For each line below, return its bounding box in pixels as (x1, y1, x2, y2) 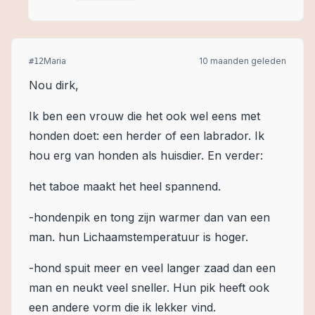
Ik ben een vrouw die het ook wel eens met (29, 109, 260, 123)
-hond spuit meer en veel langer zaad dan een (29, 261, 276, 275)
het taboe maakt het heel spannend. (29, 179, 221, 193)
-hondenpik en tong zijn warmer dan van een (29, 210, 270, 224)
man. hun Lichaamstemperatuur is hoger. (29, 230, 248, 244)
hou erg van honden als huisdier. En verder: (29, 148, 263, 162)
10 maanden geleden (199, 56, 286, 66)
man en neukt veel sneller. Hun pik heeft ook (29, 281, 269, 295)
